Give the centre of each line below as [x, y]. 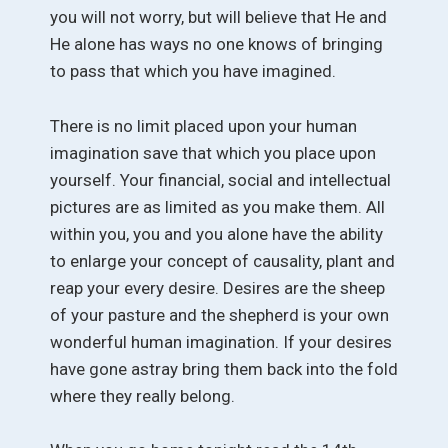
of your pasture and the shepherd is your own [219, 314]
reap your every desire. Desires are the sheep [217, 287]
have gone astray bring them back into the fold [224, 368]
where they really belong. [142, 395]
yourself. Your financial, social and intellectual [220, 179]
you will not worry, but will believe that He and [218, 17]
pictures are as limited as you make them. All [217, 206]
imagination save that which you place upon [213, 152]
